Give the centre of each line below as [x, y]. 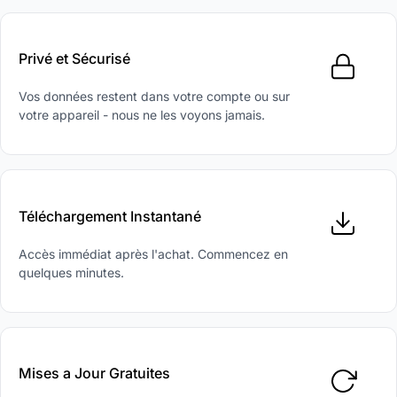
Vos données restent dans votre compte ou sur [154, 97]
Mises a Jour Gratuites [94, 374]
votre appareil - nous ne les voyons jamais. [142, 115]
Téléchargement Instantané [110, 216]
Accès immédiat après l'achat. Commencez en [153, 253]
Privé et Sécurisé [74, 59]
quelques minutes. [71, 272]
